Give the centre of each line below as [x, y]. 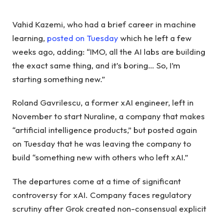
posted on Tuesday [83, 38]
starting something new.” [59, 79]
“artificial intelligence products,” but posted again [105, 130]
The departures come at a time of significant [97, 181]
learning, [30, 38]
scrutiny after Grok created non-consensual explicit [109, 208]
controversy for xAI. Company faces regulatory [102, 195]
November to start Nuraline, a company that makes [109, 116]
